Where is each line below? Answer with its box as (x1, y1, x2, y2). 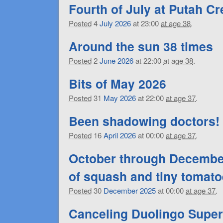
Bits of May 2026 (69, 75, 166, 93)
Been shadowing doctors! (69, 112, 220, 130)
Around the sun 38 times (69, 37, 213, 55)
